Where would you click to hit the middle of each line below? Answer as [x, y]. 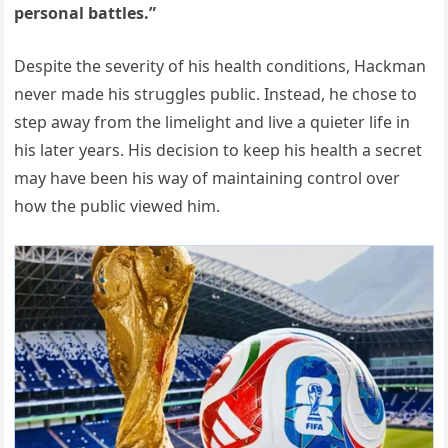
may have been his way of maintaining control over [207, 177]
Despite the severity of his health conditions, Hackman [220, 65]
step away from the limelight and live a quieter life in [212, 121]
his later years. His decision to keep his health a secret [218, 149]
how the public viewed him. [117, 205]
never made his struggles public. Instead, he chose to [216, 93]
